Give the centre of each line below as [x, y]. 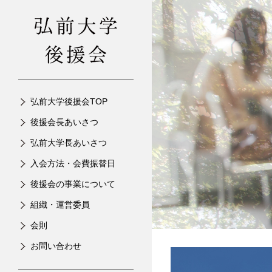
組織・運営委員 [60, 205]
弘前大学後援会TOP [69, 101]
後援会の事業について [73, 184]
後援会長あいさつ [64, 122]
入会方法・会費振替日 [73, 163]
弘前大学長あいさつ [69, 143]
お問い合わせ [56, 246]
